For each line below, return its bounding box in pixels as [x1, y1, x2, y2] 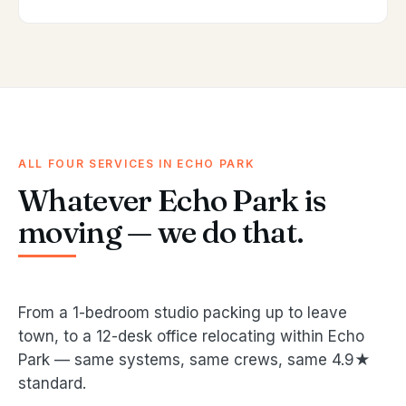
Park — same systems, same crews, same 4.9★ [18, 351, 371, 370]
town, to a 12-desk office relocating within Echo [18, 327, 364, 346]
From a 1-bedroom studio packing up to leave [18, 304, 347, 323]
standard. [18, 374, 86, 393]
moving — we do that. [18, 213, 304, 252]
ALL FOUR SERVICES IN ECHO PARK [18, 157, 256, 171]
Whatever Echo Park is [18, 181, 327, 220]
